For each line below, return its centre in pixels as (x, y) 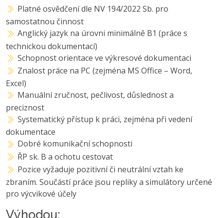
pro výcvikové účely (41, 193)
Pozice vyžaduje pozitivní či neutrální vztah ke (101, 169)
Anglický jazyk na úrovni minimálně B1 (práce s (103, 33)
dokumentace (31, 132)
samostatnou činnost (45, 22)
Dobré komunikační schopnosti (75, 144)
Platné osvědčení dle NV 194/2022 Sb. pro (93, 9)
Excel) (16, 83)
